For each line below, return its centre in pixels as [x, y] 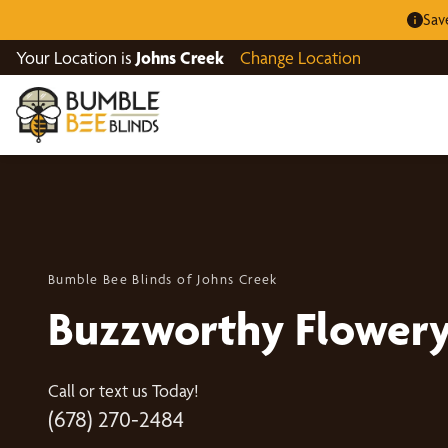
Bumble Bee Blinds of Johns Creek [163, 278]
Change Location [300, 57]
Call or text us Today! [123, 390]
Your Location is [76, 57]
